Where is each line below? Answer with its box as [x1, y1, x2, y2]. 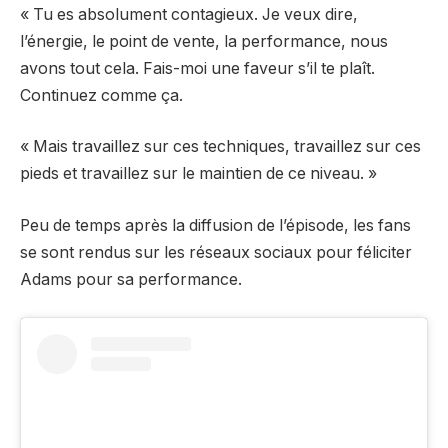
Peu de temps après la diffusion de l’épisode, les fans [20, 216, 411, 236]
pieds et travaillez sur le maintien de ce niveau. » [20, 164, 377, 184]
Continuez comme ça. [20, 85, 183, 105]
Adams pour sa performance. [20, 270, 242, 290]
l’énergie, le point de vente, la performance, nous [20, 31, 388, 51]
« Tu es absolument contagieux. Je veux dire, [20, 4, 358, 24]
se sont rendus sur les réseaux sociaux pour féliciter [20, 243, 412, 263]
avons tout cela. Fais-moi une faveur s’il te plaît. [20, 58, 375, 78]
